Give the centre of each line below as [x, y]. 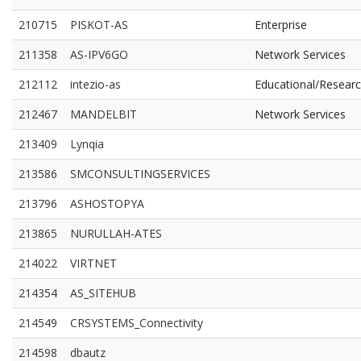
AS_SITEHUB [103, 293]
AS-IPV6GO [99, 54]
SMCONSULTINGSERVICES [140, 174]
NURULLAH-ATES [116, 233]
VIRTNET [93, 263]
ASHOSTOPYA [107, 203]
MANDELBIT [104, 114]
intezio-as [95, 84]
